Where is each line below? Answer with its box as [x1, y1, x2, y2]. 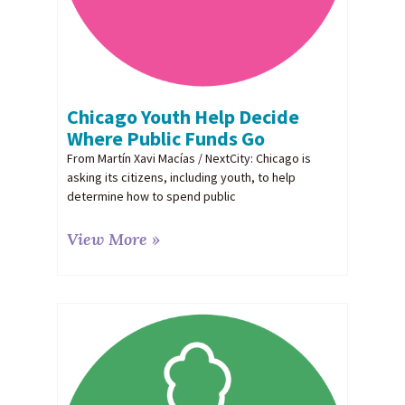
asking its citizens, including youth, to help [66, 168, 296, 185]
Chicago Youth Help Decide [66, 103, 299, 129]
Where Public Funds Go [66, 125, 265, 151]
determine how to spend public [66, 187, 236, 204]
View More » [66, 228, 160, 250]
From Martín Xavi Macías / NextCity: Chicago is [66, 149, 311, 166]
